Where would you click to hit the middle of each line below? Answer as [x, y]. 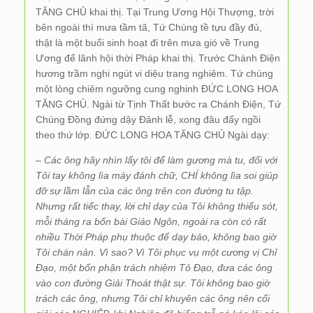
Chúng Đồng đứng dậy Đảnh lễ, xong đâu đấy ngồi [148, 119]
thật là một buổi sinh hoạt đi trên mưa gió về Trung [147, 43]
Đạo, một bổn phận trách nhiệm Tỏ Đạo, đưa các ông [154, 268]
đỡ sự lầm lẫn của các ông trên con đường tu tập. [145, 191]
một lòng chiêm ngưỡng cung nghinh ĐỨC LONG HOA [156, 89]
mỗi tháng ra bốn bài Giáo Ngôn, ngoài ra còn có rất [151, 221]
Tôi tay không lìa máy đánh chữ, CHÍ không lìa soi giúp [157, 175]
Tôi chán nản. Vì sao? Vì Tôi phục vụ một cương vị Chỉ [156, 252]
